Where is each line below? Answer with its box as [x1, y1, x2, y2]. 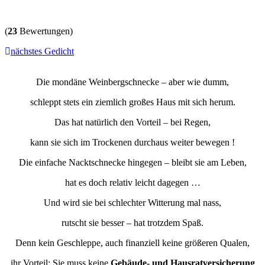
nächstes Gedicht [11, 46, 74, 56]
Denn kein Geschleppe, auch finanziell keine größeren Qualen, [15, 237, 250, 248]
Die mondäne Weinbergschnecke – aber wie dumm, [36, 76, 229, 87]
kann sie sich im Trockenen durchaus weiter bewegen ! [30, 137, 235, 147]
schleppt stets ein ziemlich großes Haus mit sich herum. [30, 96, 235, 107]
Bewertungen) [17, 25, 73, 36]
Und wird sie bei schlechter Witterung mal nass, [44, 197, 221, 208]
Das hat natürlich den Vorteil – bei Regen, [54, 117, 211, 127]
